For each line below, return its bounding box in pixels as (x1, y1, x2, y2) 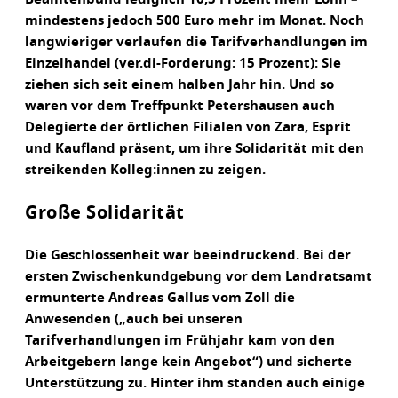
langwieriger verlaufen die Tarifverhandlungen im (25, 36, 368, 50)
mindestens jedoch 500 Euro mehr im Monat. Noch (25, 14, 364, 28)
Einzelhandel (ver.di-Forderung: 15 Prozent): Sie (25, 57, 341, 71)
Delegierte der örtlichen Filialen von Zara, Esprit (25, 121, 351, 135)
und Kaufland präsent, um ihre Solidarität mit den (25, 142, 364, 156)
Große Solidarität (25, 204, 185, 223)
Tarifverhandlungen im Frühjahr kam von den (25, 334, 335, 348)
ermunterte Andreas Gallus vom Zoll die (25, 291, 295, 306)
